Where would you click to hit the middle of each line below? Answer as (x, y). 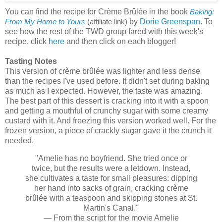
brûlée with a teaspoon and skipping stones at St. (111, 198)
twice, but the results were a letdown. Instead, (111, 168)
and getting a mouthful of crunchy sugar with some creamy (107, 111)
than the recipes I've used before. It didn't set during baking (107, 81)
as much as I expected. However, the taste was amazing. (104, 91)
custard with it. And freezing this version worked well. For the (111, 121)
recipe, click (27, 42)
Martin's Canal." (111, 208)
